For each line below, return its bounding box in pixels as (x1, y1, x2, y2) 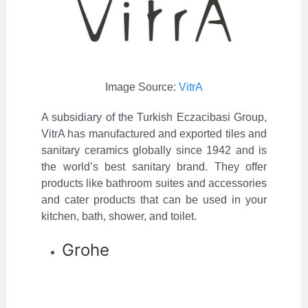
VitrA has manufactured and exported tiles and (41, 128, 267, 140)
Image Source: (105, 81, 179, 93)
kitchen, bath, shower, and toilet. (41, 210, 197, 223)
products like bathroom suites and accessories (41, 177, 267, 190)
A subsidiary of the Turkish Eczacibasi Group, (41, 111, 267, 124)
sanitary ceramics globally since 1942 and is (41, 144, 267, 157)
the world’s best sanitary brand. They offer (41, 161, 267, 173)
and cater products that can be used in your (41, 194, 267, 206)
